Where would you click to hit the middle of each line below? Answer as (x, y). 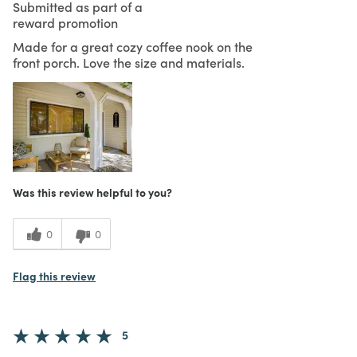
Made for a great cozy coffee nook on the (133, 46)
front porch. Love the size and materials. (129, 62)
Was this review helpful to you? (92, 192)
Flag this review (54, 275)
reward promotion (65, 22)
